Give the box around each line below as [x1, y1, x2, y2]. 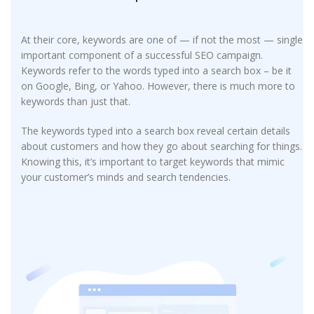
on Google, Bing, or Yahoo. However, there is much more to [21, 78, 295, 93]
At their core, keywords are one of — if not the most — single [21, 32, 303, 46]
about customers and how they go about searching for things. [21, 139, 302, 153]
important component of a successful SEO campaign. [21, 48, 263, 62]
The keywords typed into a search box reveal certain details [21, 123, 290, 137]
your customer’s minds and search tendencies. [21, 170, 231, 184]
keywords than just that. [21, 94, 130, 108]
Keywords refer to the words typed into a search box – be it [21, 63, 292, 77]
